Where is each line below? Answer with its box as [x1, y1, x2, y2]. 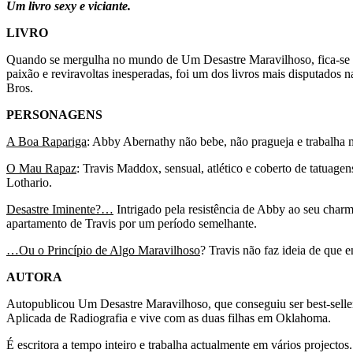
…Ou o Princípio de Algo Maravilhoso [6, 243, 200, 257]
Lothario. [6, 175, 52, 189]
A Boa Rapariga [6, 134, 87, 148]
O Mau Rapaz [6, 161, 76, 175]
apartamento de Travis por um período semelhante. [6, 216, 257, 230]
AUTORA [6, 269, 62, 284]
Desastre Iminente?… [6, 202, 113, 216]
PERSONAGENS [6, 107, 102, 121]
